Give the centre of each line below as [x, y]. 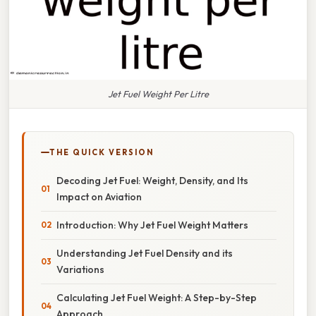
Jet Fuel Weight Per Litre [158, 93]
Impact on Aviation [99, 196]
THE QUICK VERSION [102, 152]
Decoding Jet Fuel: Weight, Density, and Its [152, 180]
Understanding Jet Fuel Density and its [145, 253]
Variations [80, 269]
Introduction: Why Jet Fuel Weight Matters [152, 225]
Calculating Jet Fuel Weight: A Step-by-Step [157, 297]
